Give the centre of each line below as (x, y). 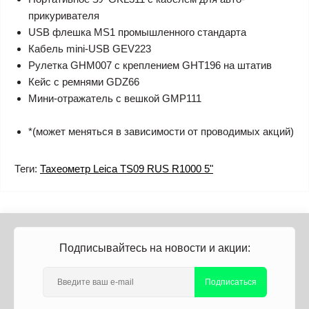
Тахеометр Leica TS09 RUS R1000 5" (127, 169)
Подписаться (230, 282)
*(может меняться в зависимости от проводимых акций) (161, 131)
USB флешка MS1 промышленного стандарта (137, 32)
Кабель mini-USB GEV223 (90, 49)
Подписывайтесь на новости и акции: (154, 248)
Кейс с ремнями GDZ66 (84, 82)
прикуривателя (64, 16)
